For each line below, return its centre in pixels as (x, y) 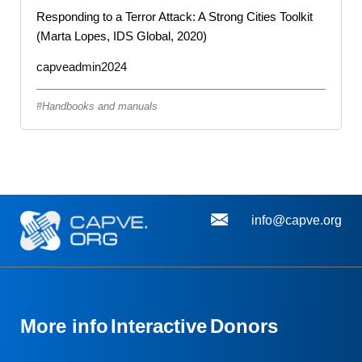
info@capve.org (297, 220)
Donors (244, 326)
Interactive (159, 326)
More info (64, 326)
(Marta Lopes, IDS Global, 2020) (122, 36)
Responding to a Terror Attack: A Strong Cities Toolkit (175, 16)
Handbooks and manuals (100, 106)
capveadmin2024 (82, 66)
